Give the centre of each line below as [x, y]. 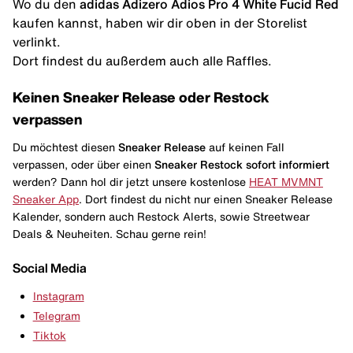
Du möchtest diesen [65, 147]
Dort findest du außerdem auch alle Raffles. [142, 61]
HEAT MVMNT [286, 182]
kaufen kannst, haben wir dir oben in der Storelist [160, 23]
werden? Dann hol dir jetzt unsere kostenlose [131, 182]
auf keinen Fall [245, 147]
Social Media [50, 268]
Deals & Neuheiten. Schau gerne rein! [110, 234]
